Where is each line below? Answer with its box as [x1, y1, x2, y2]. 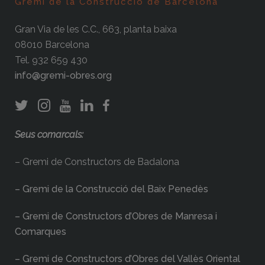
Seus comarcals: [15, 129, 83, 141]
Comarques [15, 226, 66, 238]
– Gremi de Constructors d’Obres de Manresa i [15, 211, 217, 222]
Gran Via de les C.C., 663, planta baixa [15, 24, 177, 35]
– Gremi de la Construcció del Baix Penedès [15, 183, 208, 195]
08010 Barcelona [15, 39, 89, 51]
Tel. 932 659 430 [15, 54, 88, 66]
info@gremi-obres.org [15, 70, 112, 82]
